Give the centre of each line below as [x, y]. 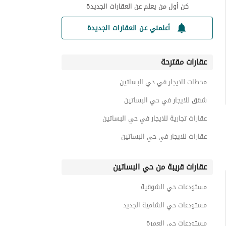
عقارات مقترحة [184, 62]
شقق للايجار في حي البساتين [165, 100]
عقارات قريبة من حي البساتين [160, 167]
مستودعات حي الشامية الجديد [165, 205]
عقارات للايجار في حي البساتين [164, 136]
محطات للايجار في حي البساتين [163, 82]
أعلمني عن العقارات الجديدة [129, 28]
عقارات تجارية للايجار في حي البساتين [155, 118]
